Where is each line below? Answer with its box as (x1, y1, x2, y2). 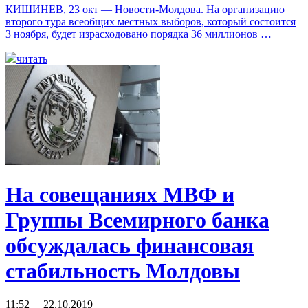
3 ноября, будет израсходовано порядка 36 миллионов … (5, 27, 272, 40)
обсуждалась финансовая (5, 232, 254, 258)
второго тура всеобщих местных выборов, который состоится (5, 15, 296, 27)
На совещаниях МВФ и (5, 181, 234, 207)
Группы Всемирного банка (5, 207, 269, 232)
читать (16, 52, 47, 65)
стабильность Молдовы (5, 258, 240, 283)
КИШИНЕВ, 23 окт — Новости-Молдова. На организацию (5, 3, 285, 15)
